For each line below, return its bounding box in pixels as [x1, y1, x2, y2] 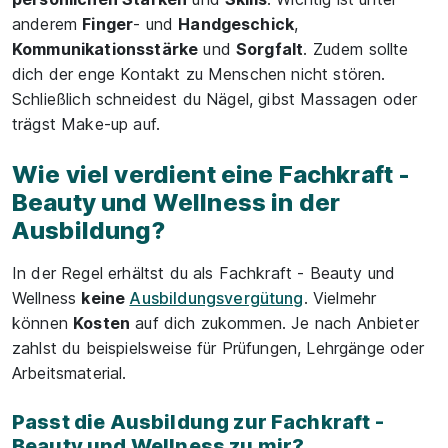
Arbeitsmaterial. [12, 363, 127, 383]
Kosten [73, 313, 131, 333]
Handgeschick [178, 14, 295, 34]
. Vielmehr [303, 288, 377, 308]
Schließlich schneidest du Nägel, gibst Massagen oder [12, 89, 418, 109]
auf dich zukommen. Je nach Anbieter [130, 313, 419, 333]
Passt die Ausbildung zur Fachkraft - [12, 410, 384, 434]
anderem [12, 14, 83, 34]
